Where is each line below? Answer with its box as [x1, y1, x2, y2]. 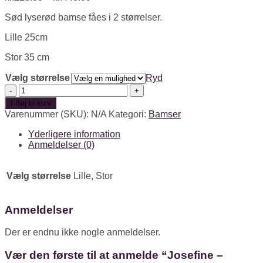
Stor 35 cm [5, 52, 49, 62]
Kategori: [109, 109, 149, 119]
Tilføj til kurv [9, 98, 52, 107]
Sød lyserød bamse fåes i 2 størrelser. [5, 12, 162, 22]
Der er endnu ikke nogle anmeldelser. [5, 227, 160, 238]
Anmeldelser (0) [28, 139, 95, 150]
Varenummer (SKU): [5, 109, 91, 119]
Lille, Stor [73, 170, 113, 181]
